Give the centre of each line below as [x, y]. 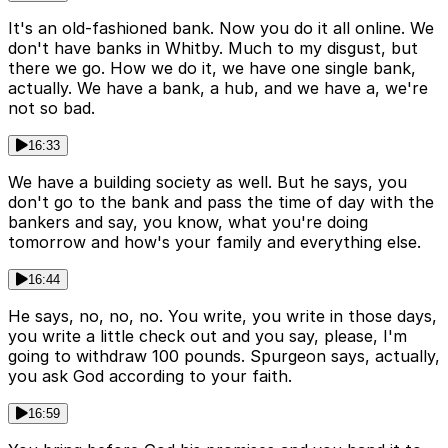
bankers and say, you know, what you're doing [188, 221]
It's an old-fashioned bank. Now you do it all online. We [221, 27]
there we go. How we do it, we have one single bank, [212, 67]
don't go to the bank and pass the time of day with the [221, 201]
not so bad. [51, 107]
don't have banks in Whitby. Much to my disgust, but [213, 47]
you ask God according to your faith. [150, 375]
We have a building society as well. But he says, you [207, 181]
